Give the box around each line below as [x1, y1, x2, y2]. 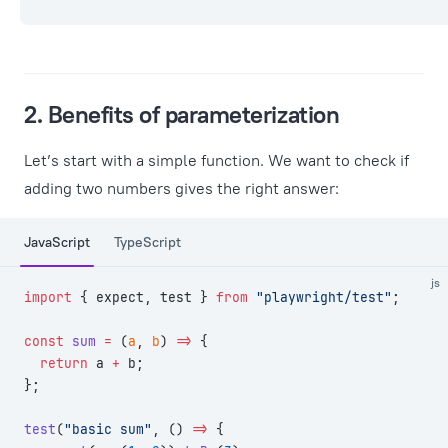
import [24, 289, 72, 306]
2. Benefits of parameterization [24, 99, 340, 129]
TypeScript [114, 233, 181, 251]
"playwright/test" [248, 289, 392, 306]
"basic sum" [64, 421, 152, 438]
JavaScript [24, 233, 90, 251]
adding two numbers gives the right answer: [24, 178, 339, 198]
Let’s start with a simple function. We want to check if [24, 150, 409, 170]
